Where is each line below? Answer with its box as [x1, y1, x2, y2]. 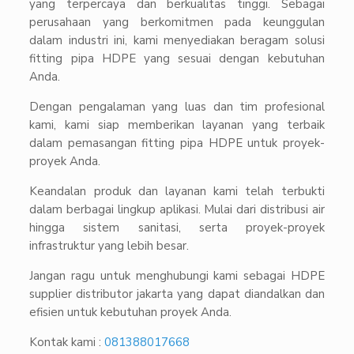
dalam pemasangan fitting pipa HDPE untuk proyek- [29, 135, 325, 152]
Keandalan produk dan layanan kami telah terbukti [29, 183, 325, 200]
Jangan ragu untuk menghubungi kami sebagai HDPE [29, 268, 325, 284]
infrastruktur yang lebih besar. [29, 238, 190, 254]
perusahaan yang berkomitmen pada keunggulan [29, 14, 325, 31]
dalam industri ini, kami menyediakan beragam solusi [29, 32, 325, 49]
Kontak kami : [29, 334, 102, 351]
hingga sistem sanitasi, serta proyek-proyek [29, 220, 325, 236]
